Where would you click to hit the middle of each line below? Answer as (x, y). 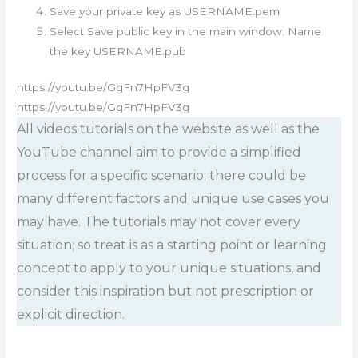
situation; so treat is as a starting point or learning (172, 245)
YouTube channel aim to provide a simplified (159, 153)
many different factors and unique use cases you (173, 199)
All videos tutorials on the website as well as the (169, 129)
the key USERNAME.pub (118, 51)
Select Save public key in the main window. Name (186, 31)
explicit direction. (71, 315)
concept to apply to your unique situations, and (169, 268)
